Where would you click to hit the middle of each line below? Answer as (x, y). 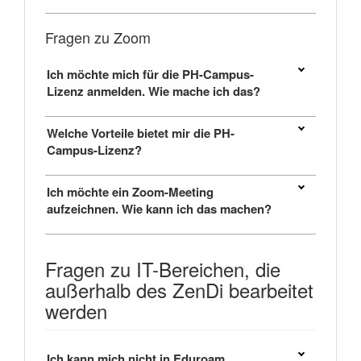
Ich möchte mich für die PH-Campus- (150, 75)
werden (76, 311)
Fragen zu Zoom (98, 37)
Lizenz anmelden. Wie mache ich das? (154, 91)
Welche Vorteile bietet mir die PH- (141, 133)
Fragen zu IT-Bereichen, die (163, 269)
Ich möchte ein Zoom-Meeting (130, 192)
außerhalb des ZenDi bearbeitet (179, 290)
